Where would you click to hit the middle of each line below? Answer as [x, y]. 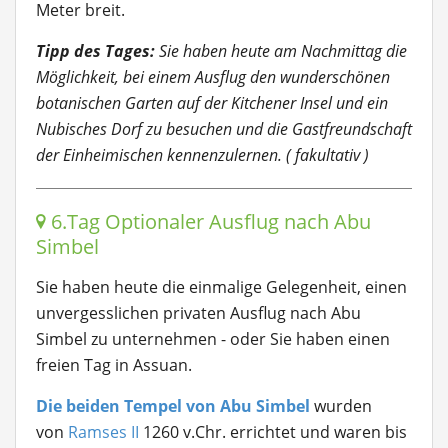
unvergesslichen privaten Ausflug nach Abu [198, 313]
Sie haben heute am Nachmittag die [283, 51]
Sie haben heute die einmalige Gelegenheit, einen [221, 287]
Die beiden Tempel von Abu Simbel [173, 406]
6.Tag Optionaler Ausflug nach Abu [208, 221]
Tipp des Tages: [97, 51]
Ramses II [103, 432]
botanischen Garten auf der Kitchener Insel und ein [212, 103]
